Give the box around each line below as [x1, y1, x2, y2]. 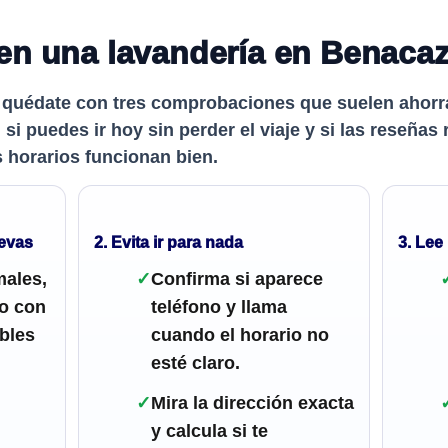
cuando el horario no [150, 325, 329, 346]
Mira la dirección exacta [150, 393, 354, 414]
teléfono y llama [150, 297, 287, 318]
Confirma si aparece [150, 269, 323, 290]
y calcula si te [150, 421, 268, 442]
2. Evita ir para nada [93, 234, 243, 252]
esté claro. [150, 353, 240, 374]
